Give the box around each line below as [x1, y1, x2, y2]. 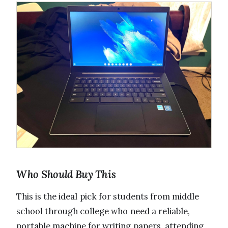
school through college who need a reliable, [16, 206, 190, 217]
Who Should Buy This [16, 167, 116, 182]
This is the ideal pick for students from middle [16, 191, 199, 203]
